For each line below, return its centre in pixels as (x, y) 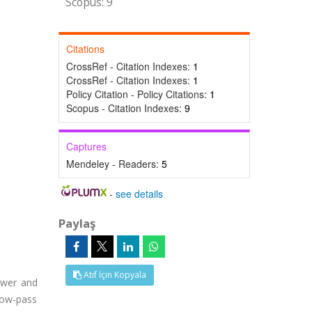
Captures (86, 146)
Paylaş (77, 223)
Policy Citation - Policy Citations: (138, 94)
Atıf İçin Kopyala (114, 275)
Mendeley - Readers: (114, 164)
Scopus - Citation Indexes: (125, 108)
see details (140, 194)
